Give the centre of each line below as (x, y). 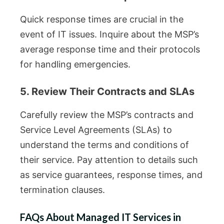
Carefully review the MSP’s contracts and (107, 115)
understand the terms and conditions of (104, 145)
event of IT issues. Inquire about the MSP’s (109, 34)
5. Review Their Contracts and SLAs (107, 92)
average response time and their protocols (110, 49)
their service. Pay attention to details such (109, 160)
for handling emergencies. (75, 64)
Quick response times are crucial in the (102, 19)
